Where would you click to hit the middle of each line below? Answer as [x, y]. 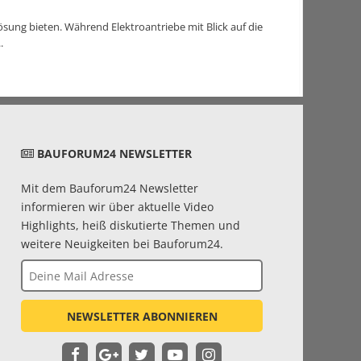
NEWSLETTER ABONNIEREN [142, 316]
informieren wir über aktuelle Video [117, 206]
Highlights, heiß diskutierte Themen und [131, 225]
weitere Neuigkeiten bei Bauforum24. [122, 243]
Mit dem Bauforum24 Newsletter [110, 188]
